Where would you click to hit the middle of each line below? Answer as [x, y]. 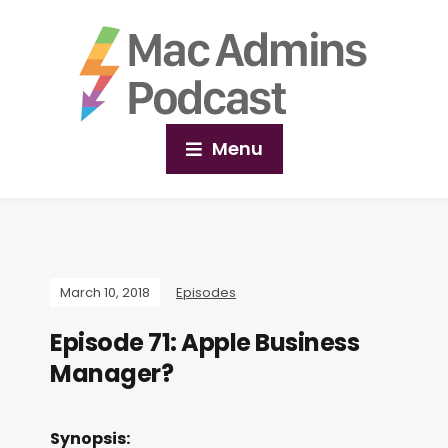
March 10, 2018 [105, 292]
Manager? [111, 373]
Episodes [206, 292]
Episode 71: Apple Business [204, 342]
